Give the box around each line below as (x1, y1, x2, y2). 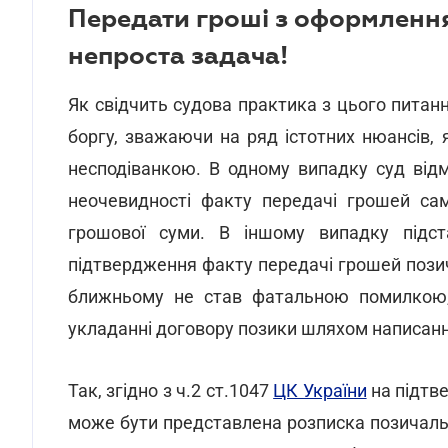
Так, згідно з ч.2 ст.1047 (68, 380, 274, 401)
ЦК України (273, 380, 367, 401)
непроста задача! (68, 41, 288, 69)
